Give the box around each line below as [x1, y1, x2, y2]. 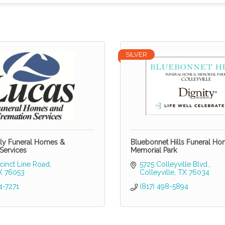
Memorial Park [131, 146, 177, 155]
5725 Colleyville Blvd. [139, 160, 209, 169]
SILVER [126, 51, 147, 59]
